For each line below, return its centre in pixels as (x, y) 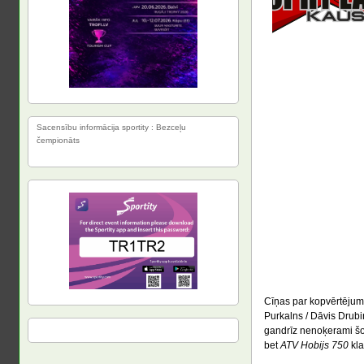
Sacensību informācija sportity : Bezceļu (111, 127)
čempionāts (58, 140)
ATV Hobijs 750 (314, 345)
